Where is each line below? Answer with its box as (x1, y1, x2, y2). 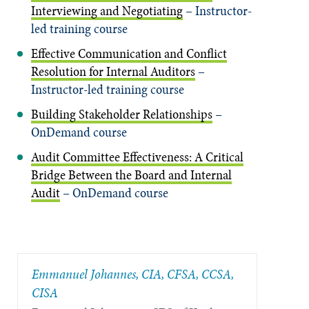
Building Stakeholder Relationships (31, 104, 212, 123)
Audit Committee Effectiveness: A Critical (31, 147, 243, 166)
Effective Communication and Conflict (31, 43, 227, 63)
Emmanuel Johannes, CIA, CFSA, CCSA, (32, 264, 234, 283)
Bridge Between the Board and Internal (31, 165, 232, 184)
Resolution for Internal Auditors (31, 61, 195, 81)
